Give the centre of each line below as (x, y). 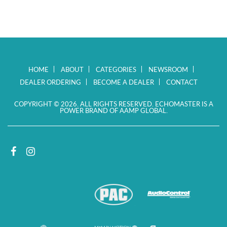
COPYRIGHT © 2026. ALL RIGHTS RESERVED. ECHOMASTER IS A (113, 104)
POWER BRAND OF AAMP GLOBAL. (113, 110)
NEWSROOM (168, 69)
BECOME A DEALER (123, 82)
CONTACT (182, 82)
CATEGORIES (116, 69)
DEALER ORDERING (50, 82)
